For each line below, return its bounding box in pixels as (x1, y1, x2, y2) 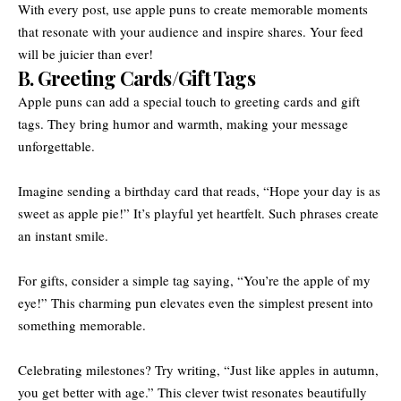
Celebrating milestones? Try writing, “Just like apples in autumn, (18, 360, 379, 379)
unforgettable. (18, 136, 95, 155)
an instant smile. (18, 226, 108, 244)
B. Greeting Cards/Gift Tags (18, 64, 255, 91)
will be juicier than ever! (18, 44, 153, 63)
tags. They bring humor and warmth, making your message (18, 114, 348, 132)
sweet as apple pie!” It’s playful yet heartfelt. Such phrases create (18, 203, 379, 222)
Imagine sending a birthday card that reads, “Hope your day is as (18, 181, 380, 200)
